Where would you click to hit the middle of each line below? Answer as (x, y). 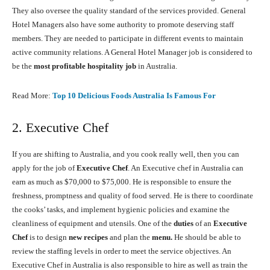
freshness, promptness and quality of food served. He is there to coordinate (133, 196)
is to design (49, 237)
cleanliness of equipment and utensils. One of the (93, 224)
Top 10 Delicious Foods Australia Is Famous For (134, 96)
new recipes (88, 237)
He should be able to (207, 237)
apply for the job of (43, 168)
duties (184, 224)
